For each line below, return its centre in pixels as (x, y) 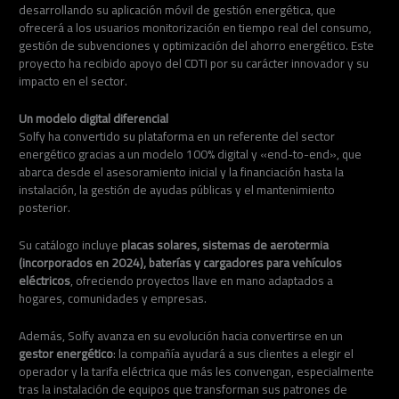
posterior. (45, 208)
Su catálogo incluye (70, 245)
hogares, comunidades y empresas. (113, 299)
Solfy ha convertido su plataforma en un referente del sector (177, 137)
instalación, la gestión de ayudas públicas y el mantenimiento (177, 190)
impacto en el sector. (73, 81)
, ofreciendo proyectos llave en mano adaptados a (202, 281)
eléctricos (45, 281)
